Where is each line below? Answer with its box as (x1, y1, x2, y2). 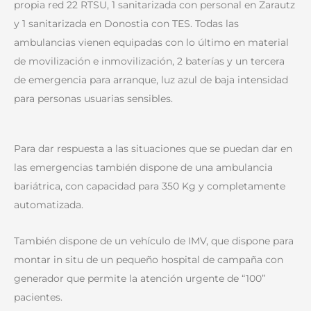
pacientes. (14, 290, 62, 303)
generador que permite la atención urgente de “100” (14, 271, 265, 285)
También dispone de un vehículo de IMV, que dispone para (14, 234, 294, 247)
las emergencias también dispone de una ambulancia (14, 161, 273, 174)
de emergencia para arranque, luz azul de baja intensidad (14, 73, 288, 86)
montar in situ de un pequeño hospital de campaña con (14, 253, 283, 266)
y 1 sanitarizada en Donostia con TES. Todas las (14, 17, 239, 30)
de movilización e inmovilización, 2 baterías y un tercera (14, 54, 285, 67)
